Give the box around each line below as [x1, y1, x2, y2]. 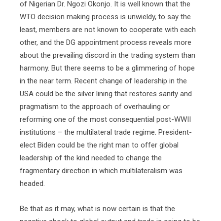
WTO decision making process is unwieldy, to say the [20, 12, 191, 21]
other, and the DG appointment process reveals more [20, 38, 191, 47]
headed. [20, 179, 45, 188]
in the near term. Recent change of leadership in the [20, 76, 187, 85]
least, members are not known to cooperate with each [20, 25, 196, 34]
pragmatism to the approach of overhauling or [20, 102, 170, 111]
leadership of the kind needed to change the [20, 153, 162, 162]
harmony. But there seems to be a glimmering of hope [20, 64, 195, 73]
